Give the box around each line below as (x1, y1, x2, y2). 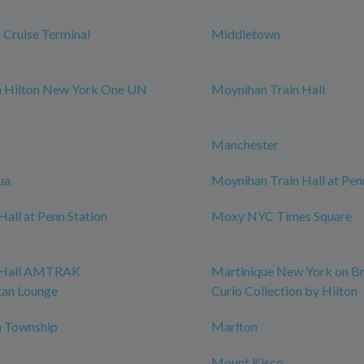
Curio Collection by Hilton (211, 283, 357, 298)
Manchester (211, 136, 279, 152)
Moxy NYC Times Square (211, 208, 352, 223)
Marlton (211, 318, 258, 334)
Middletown (211, 26, 280, 41)
